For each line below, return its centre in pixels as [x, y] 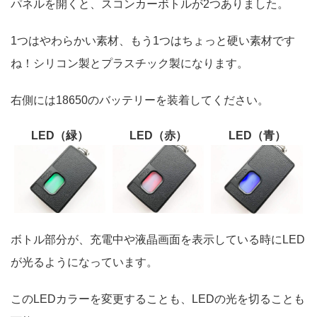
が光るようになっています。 [84, 262]
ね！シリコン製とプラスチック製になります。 [129, 63]
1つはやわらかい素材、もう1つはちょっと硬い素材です [153, 40]
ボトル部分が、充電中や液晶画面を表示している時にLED [158, 239]
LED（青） [257, 135]
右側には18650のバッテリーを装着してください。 [140, 100]
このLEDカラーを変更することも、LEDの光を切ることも [158, 299]
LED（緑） [60, 135]
